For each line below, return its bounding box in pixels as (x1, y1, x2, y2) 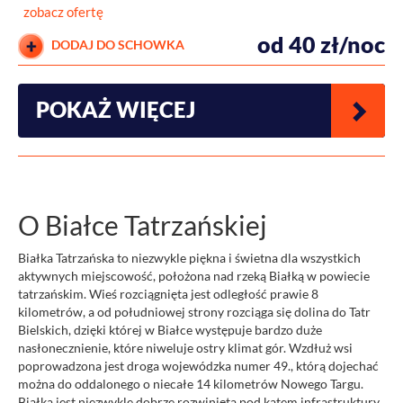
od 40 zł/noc (257, 31, 385, 58)
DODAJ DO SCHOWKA (49, 37, 184, 53)
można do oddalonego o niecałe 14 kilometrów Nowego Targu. (18, 376, 363, 392)
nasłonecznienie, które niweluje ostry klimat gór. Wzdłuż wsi (18, 340, 353, 356)
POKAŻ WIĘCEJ (36, 96, 195, 123)
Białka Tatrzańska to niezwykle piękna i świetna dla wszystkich (18, 250, 361, 266)
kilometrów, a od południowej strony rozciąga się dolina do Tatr (18, 304, 371, 320)
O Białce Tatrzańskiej (18, 209, 267, 242)
